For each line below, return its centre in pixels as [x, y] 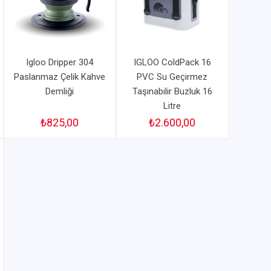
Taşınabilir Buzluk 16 [172, 92]
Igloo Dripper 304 [60, 63]
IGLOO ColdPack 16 [172, 63]
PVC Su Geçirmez [172, 77]
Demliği [60, 92]
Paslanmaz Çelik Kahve [60, 77]
